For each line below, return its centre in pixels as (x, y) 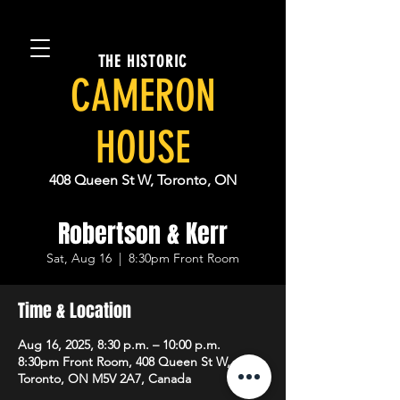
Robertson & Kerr (143, 233)
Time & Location (75, 311)
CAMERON (143, 96)
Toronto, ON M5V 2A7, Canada (104, 379)
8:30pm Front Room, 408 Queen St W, (124, 362)
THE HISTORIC (143, 62)
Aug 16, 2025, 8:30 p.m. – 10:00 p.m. (119, 345)
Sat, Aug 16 (79, 258)
